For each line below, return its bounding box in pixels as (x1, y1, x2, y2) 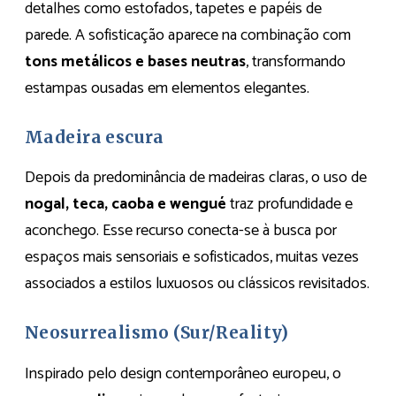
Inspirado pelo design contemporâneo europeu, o (25, 360, 341, 387)
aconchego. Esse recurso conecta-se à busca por (25, 217, 337, 245)
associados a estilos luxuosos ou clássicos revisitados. (25, 270, 369, 298)
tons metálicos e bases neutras (25, 48, 246, 75)
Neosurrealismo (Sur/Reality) (25, 323, 289, 344)
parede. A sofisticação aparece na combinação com (25, 21, 351, 49)
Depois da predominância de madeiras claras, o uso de (25, 164, 367, 192)
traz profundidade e (226, 191, 353, 218)
